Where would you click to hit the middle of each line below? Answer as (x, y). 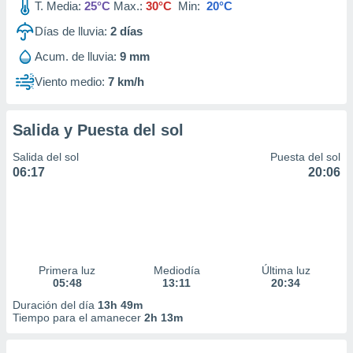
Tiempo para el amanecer (78, 318)
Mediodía (176, 270)
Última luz (286, 270)
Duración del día (55, 305)
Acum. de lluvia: (76, 56)
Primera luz (67, 270)
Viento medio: (70, 82)
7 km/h (126, 82)
